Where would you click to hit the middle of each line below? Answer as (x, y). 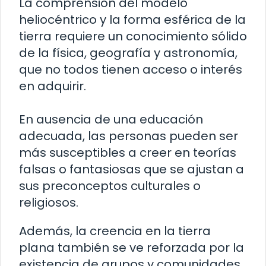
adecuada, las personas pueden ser (129, 136)
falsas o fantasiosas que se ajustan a (132, 169)
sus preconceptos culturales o (110, 186)
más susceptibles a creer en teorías (128, 152)
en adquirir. (53, 86)
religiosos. (49, 202)
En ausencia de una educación (111, 119)
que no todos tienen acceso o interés (131, 69)
